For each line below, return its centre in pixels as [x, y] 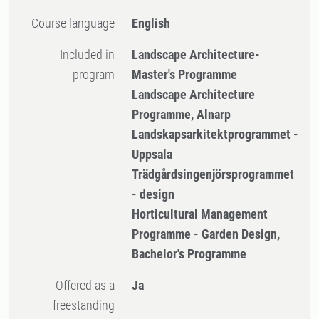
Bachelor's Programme [189, 254]
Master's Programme [185, 74]
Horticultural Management [200, 214]
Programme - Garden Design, [206, 234]
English [151, 23]
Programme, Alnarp [182, 114]
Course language [77, 23]
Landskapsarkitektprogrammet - [215, 134]
